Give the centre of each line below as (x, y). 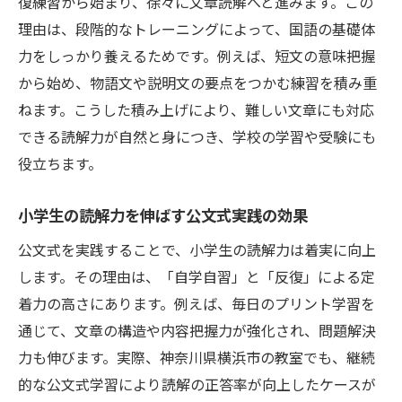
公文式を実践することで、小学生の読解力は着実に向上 (197, 250)
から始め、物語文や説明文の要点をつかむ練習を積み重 (197, 83)
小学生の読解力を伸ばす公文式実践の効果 (163, 215)
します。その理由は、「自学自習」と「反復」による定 (197, 277)
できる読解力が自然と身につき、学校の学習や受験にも (197, 137)
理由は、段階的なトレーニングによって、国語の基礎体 (197, 29)
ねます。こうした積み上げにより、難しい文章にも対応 (196, 110)
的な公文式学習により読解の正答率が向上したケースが (197, 385)
